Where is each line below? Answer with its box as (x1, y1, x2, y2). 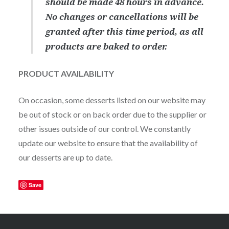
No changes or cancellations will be (45, 10, 199, 22)
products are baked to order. (45, 40, 168, 52)
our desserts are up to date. (18, 152, 112, 162)
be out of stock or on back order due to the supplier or (18, 109, 207, 119)
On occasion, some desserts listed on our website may (18, 95, 205, 105)
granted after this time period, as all (45, 25, 204, 37)
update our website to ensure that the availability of (18, 138, 198, 148)
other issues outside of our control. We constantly (18, 123, 191, 133)
